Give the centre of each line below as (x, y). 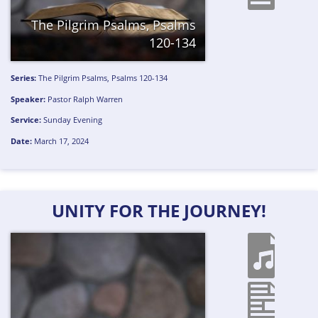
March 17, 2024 (61, 141)
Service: (26, 120)
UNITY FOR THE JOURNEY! (159, 211)
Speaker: (28, 99)
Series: (24, 77)
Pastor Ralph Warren (86, 99)
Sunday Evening (73, 120)
